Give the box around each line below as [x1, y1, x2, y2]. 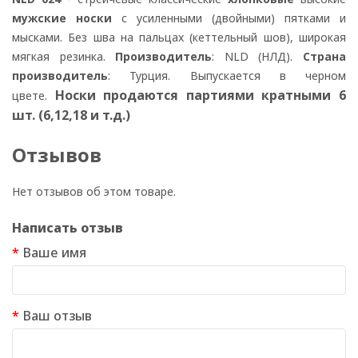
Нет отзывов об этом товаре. [12, 184, 176, 200]
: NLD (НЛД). [212, 49, 304, 65]
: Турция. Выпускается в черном [108, 68, 346, 84]
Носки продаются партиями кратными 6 [54, 86, 347, 105]
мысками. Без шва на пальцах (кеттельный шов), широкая [12, 30, 346, 46]
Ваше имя [22, 244, 86, 262]
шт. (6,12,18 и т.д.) [12, 106, 130, 125]
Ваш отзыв [22, 307, 92, 325]
